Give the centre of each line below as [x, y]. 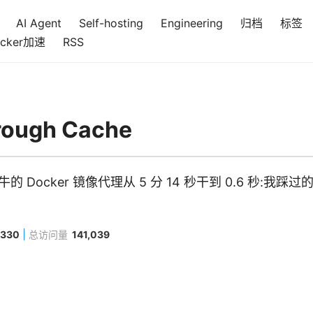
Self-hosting [111, 23]
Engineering [192, 23]
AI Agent [39, 23]
